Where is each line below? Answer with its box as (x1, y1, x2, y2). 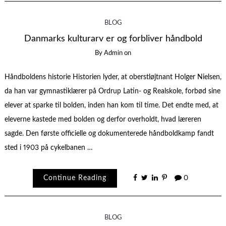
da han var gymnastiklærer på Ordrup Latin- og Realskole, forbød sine (4, 87, 220, 95)
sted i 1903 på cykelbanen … (4, 144, 93, 151)
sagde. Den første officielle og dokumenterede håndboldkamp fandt (4, 130, 214, 137)
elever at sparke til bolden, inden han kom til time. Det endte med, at (4, 101, 218, 109)
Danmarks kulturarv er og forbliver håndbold (24, 34, 202, 43)
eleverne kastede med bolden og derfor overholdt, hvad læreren (4, 116, 201, 123)
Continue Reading (43, 175, 106, 182)
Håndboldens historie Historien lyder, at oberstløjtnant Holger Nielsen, (4, 73, 221, 81)
